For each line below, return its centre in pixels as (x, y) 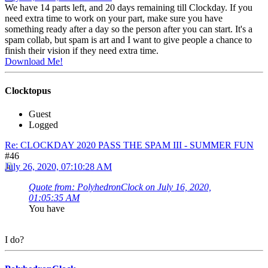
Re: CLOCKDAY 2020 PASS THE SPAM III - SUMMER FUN (129, 145)
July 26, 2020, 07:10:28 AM (58, 167)
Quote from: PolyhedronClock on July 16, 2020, (120, 187)
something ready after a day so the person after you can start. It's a (129, 29)
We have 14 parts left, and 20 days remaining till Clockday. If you (129, 7)
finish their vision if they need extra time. (82, 50)
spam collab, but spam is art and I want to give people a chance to (128, 39)
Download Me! (34, 61)
